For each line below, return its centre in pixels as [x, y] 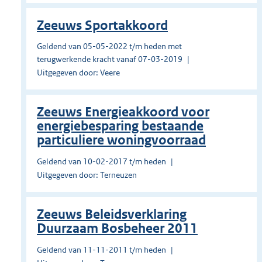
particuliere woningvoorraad [121, 140]
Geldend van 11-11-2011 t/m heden [101, 250]
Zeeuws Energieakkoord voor [123, 112]
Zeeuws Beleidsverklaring [112, 215]
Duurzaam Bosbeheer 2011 [117, 229]
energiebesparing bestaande [120, 126]
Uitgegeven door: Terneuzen [87, 175]
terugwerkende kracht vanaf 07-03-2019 [110, 59]
